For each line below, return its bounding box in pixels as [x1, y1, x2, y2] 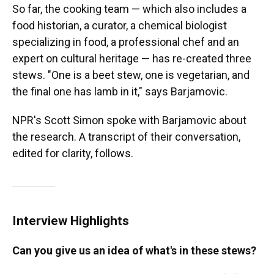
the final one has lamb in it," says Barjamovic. [12, 85, 228, 98]
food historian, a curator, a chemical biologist [12, 19, 227, 32]
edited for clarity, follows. [12, 147, 133, 160]
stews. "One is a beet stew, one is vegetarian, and [12, 68, 250, 82]
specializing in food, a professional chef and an [12, 35, 239, 49]
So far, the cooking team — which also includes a [12, 2, 246, 16]
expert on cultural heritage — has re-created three [12, 52, 251, 65]
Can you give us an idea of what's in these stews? [12, 244, 256, 257]
